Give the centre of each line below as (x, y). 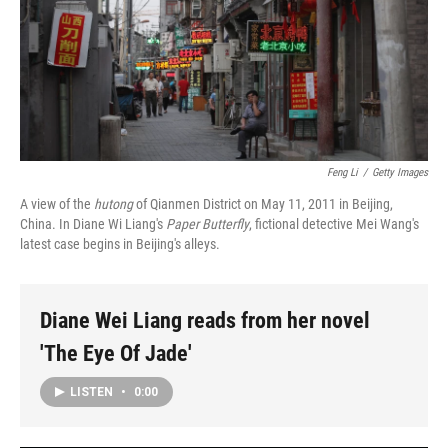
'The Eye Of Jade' (116, 354)
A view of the (57, 204)
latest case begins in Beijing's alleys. (120, 244)
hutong (113, 204)
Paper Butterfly (207, 224)
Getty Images (400, 173)
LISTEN (93, 391)
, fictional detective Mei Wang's (334, 224)
